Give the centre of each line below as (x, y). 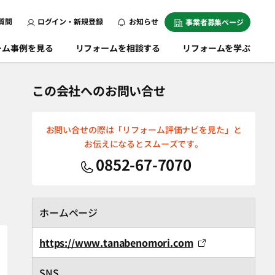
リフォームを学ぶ (216, 48)
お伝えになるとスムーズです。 (144, 144)
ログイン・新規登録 (70, 21)
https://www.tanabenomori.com (116, 242)
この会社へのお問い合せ (99, 91)
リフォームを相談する (118, 48)
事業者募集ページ (214, 22)
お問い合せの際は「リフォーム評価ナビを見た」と (144, 130)
